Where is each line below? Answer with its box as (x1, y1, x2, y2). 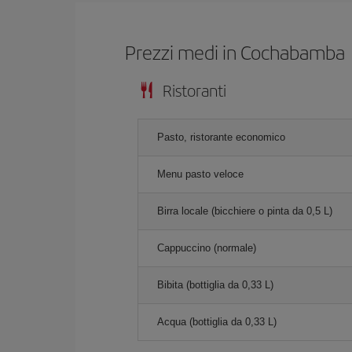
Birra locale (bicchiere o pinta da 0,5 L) (157, 204, 332, 217)
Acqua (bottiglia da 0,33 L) (157, 315, 277, 328)
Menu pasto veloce (157, 167, 244, 180)
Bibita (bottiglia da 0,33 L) (157, 278, 273, 291)
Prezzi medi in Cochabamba (125, 38, 346, 65)
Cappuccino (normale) (157, 241, 256, 254)
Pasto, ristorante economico (157, 130, 285, 143)
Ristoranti (163, 78, 226, 101)
